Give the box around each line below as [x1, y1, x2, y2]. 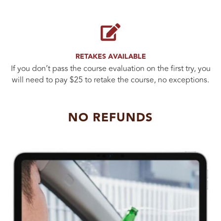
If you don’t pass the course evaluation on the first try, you [10, 63, 211, 75]
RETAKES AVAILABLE [75, 51, 146, 63]
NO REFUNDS [68, 109, 153, 128]
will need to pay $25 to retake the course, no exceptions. [12, 74, 209, 86]
